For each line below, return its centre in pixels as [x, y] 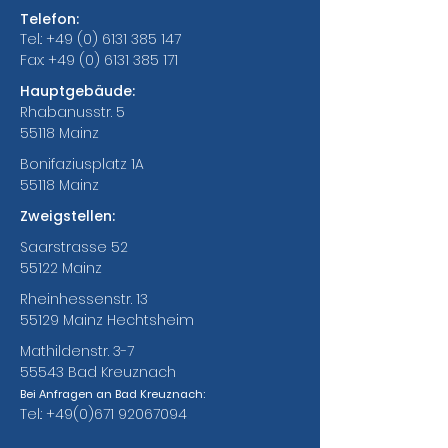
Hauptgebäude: [77, 91]
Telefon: [49, 19]
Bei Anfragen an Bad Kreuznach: [112, 394]
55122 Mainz [61, 268]
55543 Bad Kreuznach [98, 372]
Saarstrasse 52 [74, 247]
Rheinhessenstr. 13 [84, 299]
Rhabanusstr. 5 [72, 112]
